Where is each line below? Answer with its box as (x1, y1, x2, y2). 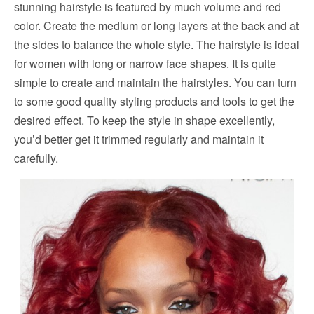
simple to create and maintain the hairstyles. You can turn (14, 74, 296, 90)
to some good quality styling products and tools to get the (14, 93, 294, 109)
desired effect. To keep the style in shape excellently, (14, 112, 275, 128)
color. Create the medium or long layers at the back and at (14, 18, 299, 34)
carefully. (14, 150, 58, 166)
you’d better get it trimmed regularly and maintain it (14, 131, 264, 147)
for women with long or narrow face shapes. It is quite (14, 55, 276, 71)
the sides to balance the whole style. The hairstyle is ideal (14, 36, 299, 53)
